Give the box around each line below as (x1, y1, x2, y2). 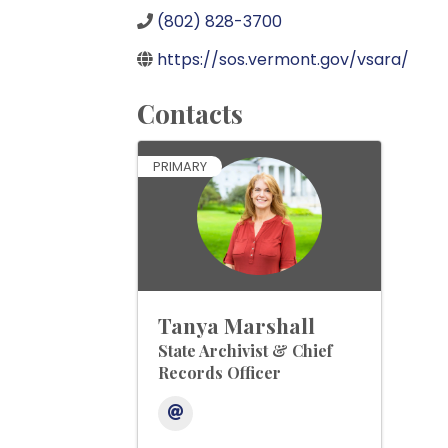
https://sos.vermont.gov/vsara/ (157, 47, 409, 71)
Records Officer (158, 361, 281, 383)
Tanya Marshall (158, 310, 315, 339)
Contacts (137, 95, 243, 131)
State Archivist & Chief (158, 339, 332, 361)
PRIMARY (153, 157, 207, 175)
